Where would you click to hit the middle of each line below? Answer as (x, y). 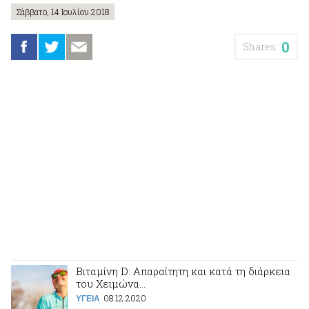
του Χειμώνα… (111, 283)
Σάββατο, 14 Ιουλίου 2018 (63, 12)
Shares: (260, 47)
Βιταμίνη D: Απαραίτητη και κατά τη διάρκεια (183, 271)
